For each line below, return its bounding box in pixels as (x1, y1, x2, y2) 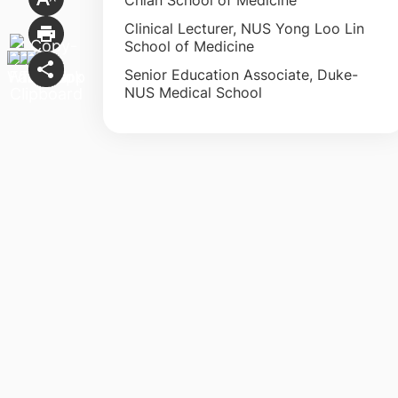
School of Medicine (123, 36, 254, 55)
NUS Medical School (123, 83, 262, 101)
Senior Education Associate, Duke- (123, 65, 358, 84)
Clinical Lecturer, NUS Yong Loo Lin (123, 19, 364, 37)
